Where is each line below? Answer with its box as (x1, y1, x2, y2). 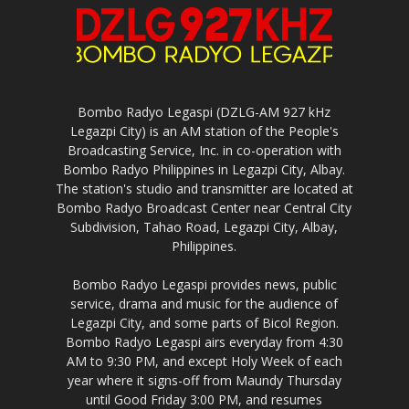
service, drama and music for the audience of (70, 294, 339, 312)
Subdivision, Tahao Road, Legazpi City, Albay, (70, 217, 339, 236)
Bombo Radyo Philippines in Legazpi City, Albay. (63, 160, 346, 178)
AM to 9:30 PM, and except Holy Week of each (66, 351, 342, 370)
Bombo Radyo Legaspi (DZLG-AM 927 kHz (78, 102, 331, 121)
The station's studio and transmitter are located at (55, 179, 353, 197)
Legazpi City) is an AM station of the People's (69, 121, 339, 140)
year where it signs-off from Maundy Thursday (67, 371, 341, 389)
